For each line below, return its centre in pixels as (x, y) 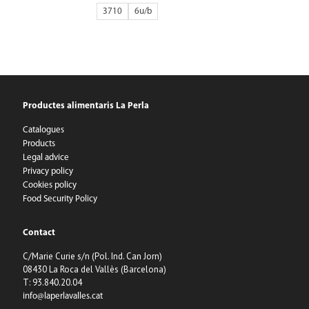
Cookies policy (50, 185)
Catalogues (43, 130)
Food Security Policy (60, 199)
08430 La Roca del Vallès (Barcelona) (94, 269)
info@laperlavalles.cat (63, 296)
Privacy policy (48, 171)
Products (39, 144)
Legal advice (46, 158)
